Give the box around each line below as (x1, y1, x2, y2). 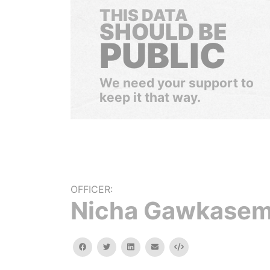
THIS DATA (99, 5, 187, 25)
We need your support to (99, 75, 254, 90)
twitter (110, 242, 134, 251)
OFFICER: (71, 183, 113, 195)
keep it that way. (99, 90, 201, 105)
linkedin (133, 242, 161, 251)
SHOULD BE (99, 18, 227, 45)
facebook (86, 242, 121, 251)
